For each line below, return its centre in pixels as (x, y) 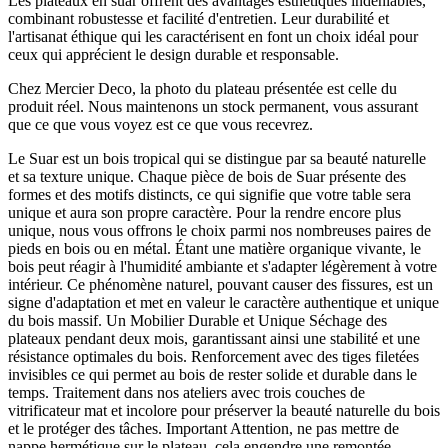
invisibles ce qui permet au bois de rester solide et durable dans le (212, 374)
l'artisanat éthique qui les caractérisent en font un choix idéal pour (213, 36)
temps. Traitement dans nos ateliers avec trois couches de (186, 392)
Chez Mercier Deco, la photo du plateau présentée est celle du (202, 88)
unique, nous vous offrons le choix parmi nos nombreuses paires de (219, 230)
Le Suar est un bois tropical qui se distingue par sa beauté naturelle (217, 158)
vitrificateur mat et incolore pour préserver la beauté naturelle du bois (224, 410)
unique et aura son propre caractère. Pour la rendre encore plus (204, 212)
